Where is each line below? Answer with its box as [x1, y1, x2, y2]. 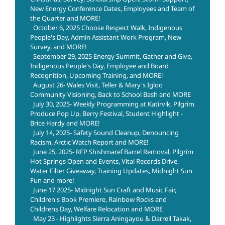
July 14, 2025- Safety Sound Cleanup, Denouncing [33, 128, 179, 138]
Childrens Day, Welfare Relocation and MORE [30, 204, 163, 214]
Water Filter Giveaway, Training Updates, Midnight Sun [30, 166, 192, 176]
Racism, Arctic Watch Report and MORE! [30, 138, 149, 147]
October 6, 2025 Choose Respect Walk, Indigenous [33, 23, 182, 33]
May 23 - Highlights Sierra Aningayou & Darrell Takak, [33, 214, 191, 223]
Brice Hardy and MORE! [30, 119, 100, 128]
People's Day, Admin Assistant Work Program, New [30, 33, 181, 42]
